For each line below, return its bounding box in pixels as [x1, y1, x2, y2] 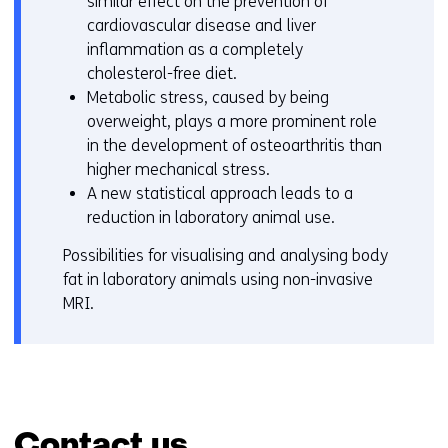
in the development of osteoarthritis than [87, 136, 382, 156]
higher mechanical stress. [87, 160, 270, 180]
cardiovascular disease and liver [87, 16, 316, 36]
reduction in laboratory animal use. [87, 208, 335, 228]
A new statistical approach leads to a [87, 184, 353, 204]
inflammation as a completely [87, 40, 303, 60]
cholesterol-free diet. [87, 64, 237, 84]
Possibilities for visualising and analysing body [63, 246, 388, 266]
